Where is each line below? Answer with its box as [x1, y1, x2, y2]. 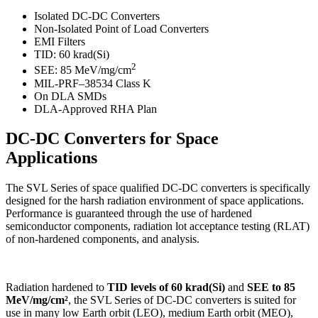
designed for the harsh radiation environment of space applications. [6, 194, 304, 207]
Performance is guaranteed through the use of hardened [6, 207, 252, 220]
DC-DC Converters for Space [6, 129, 219, 148]
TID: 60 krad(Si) [34, 48, 109, 61]
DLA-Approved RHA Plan [34, 102, 157, 115]
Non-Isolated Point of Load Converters [34, 23, 209, 35]
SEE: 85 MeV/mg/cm [34, 64, 131, 77]
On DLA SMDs [34, 89, 106, 102]
